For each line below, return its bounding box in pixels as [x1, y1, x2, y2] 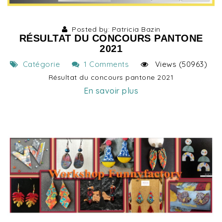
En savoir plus [84, 85, 138, 96]
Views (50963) [148, 59, 207, 69]
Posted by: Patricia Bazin [67, 24, 161, 34]
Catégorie [18, 59, 60, 69]
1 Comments [79, 59, 129, 69]
